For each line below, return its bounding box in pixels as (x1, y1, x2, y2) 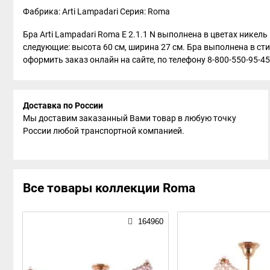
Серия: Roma (120, 6, 172, 16)
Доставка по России (23, 100, 103, 110)
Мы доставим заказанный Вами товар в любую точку (23, 113, 236, 123)
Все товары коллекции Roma (23, 180, 195, 195)
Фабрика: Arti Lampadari (23, 6, 120, 16)
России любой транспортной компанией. (23, 125, 184, 136)
